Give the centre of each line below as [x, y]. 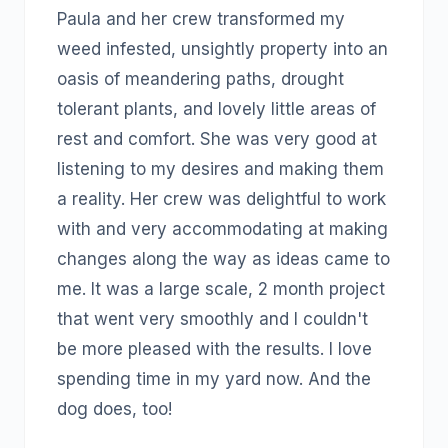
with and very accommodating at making [222, 229]
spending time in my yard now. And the [214, 379]
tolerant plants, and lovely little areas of [216, 109]
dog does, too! [114, 409]
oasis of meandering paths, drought [200, 79]
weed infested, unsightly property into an [222, 49]
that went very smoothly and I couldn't [212, 319]
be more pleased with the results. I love [214, 349]
